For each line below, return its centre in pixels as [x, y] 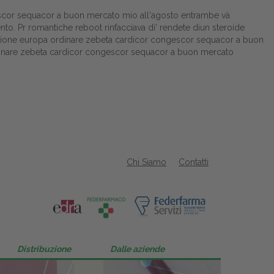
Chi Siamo [146, 162]
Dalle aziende [137, 249]
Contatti [194, 162]
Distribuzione [44, 249]
